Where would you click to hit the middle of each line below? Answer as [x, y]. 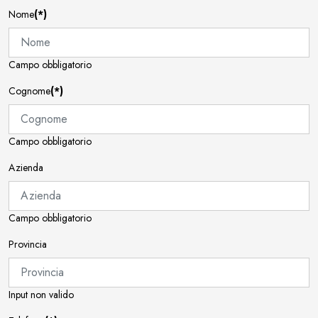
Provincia [28, 244]
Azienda [26, 167]
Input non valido [41, 294]
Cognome [29, 91]
